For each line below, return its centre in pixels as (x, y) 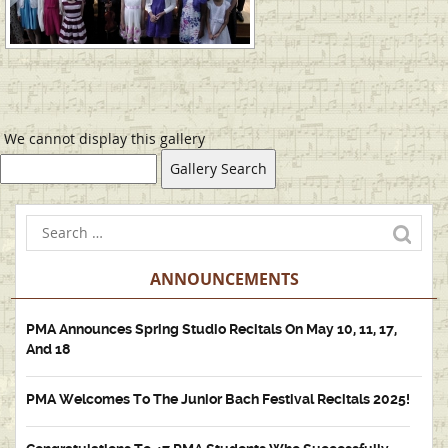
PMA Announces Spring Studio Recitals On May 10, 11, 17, (211, 329)
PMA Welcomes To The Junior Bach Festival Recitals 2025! (218, 399)
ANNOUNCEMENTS (224, 279)
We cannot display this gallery (104, 138)
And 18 (48, 349)
